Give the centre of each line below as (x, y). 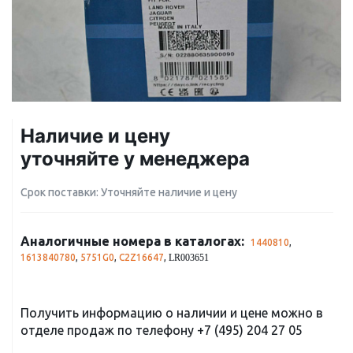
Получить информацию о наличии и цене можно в (172, 313)
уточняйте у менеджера (135, 159)
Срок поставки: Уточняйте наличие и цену (129, 192)
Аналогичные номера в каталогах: (132, 241)
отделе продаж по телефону (109, 330)
